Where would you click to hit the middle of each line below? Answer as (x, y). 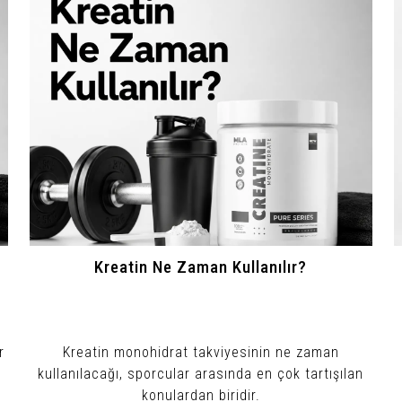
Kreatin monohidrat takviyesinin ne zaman (201, 352)
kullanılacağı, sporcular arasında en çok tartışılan (201, 373)
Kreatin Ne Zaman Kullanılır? (201, 267)
